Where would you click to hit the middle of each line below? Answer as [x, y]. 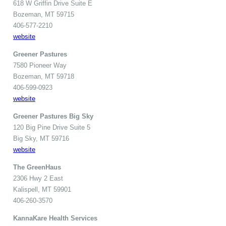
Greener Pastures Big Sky [53, 117]
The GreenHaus [37, 167]
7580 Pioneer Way [40, 66]
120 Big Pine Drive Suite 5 [52, 128]
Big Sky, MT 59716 [41, 139]
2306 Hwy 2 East [38, 179]
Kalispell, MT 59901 [42, 190]
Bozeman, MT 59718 [44, 77]
